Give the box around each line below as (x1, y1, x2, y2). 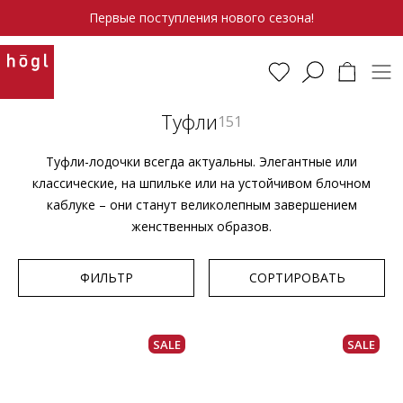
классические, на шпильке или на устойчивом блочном (32, 175, 371, 192)
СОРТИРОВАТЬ (248, 269, 345, 286)
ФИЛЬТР (79, 269, 133, 286)
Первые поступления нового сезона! (89, 9, 314, 26)
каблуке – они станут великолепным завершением (46, 196, 357, 213)
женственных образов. (131, 218, 272, 235)
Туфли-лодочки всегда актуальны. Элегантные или (46, 153, 357, 170)
